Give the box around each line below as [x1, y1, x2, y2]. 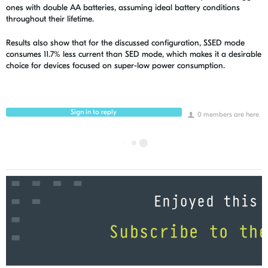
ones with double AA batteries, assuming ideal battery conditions [6, 2, 240, 13]
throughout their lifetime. [6, 14, 94, 25]
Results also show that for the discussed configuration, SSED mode [6, 38, 245, 48]
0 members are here [196, 110, 259, 119]
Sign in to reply [71, 108, 117, 117]
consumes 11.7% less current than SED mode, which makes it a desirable [6, 49, 261, 60]
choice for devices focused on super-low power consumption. [6, 60, 225, 71]
